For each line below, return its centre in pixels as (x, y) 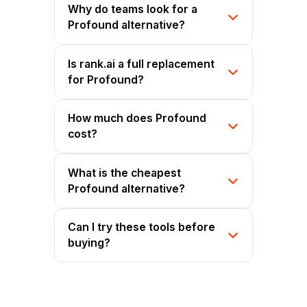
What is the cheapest (125, 173)
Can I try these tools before (142, 228)
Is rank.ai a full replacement (142, 64)
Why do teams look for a (133, 10)
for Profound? (106, 79)
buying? (89, 243)
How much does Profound (137, 119)
